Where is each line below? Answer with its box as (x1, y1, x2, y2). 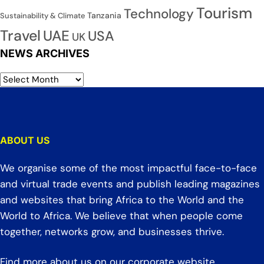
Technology (124, 5, 194, 23)
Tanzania (87, 10, 121, 21)
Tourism (196, 4, 252, 24)
